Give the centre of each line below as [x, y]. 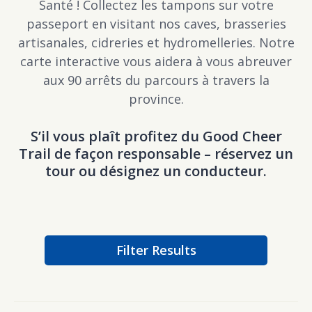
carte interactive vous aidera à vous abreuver [156, 61]
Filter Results [156, 250]
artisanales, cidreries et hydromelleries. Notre [156, 42]
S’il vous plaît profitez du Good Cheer [156, 136]
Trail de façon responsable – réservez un [156, 154]
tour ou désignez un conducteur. [156, 171]
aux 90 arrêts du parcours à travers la [156, 80]
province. [156, 99]
